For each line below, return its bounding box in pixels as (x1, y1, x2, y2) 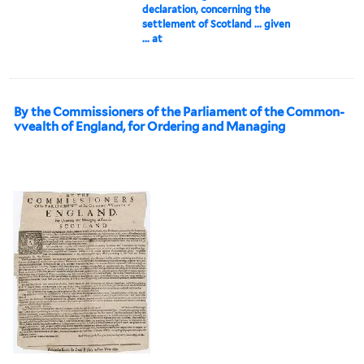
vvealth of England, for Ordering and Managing (14, 119, 285, 134)
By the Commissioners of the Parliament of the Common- (14, 104, 344, 119)
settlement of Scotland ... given (142, 17, 291, 30)
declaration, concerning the (142, 2, 271, 15)
